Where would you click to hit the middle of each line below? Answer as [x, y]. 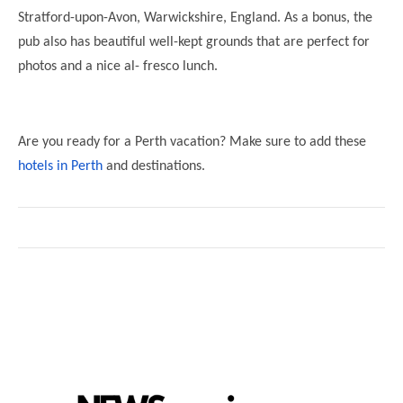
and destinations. [154, 166]
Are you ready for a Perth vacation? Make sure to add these [192, 142]
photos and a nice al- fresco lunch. [118, 66]
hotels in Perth [60, 166]
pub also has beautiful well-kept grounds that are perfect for [194, 42]
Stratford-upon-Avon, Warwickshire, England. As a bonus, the [195, 18]
